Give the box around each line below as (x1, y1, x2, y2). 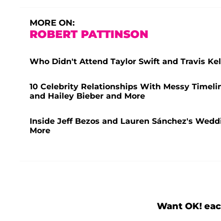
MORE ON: (30, 18, 74, 28)
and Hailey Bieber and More (30, 91, 145, 101)
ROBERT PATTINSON (30, 28, 148, 41)
